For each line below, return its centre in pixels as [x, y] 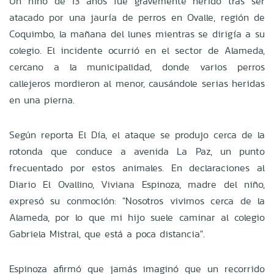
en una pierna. [42, 100]
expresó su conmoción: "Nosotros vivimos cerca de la [137, 201]
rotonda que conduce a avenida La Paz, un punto [137, 151]
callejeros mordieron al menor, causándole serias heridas [137, 83]
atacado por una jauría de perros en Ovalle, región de [137, 17]
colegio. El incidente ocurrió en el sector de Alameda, [137, 50]
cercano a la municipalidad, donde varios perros [137, 67]
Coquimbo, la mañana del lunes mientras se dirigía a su [137, 34]
